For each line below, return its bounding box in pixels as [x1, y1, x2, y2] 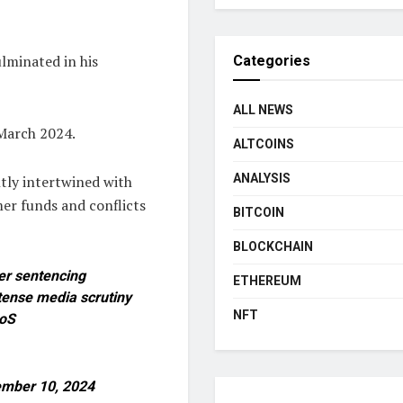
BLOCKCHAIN [233, 238, 313, 254]
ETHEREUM [233, 273, 301, 288]
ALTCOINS [233, 136, 294, 151]
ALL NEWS [233, 102, 293, 117]
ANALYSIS [233, 170, 291, 185]
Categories [233, 51, 310, 69]
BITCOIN [233, 204, 284, 219]
